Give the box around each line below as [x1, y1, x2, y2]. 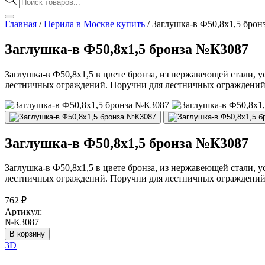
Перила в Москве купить [44, 18, 145, 29]
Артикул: [5, 206, 42, 217]
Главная [5, 18, 37, 29]
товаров [18, 2, 50, 13]
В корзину [9, 230, 45, 239]
